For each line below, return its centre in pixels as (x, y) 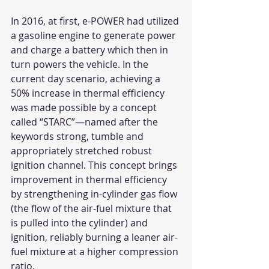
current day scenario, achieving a (87, 78)
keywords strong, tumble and (78, 136)
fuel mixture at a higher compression (96, 251)
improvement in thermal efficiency (90, 179)
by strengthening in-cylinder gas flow (95, 194)
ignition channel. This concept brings (95, 165)
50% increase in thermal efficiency (89, 93)
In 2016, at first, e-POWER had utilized (96, 21)
